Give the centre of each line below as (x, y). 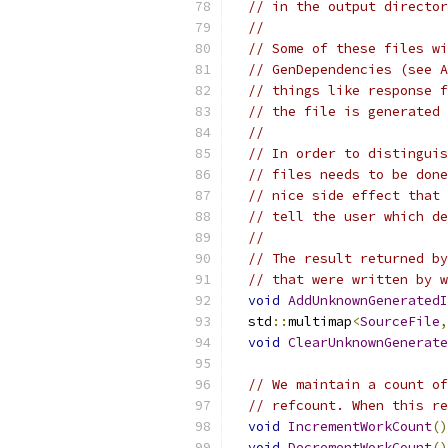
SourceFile (400, 321)
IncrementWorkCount (360, 426)
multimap (320, 321)
